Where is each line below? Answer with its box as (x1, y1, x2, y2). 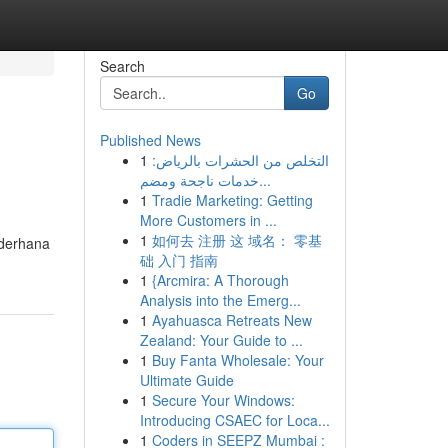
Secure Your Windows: (151, 390, 295, 410)
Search (99, 56, 145, 76)
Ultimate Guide (139, 370, 234, 390)
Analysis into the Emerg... (139, 290, 301, 310)
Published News (99, 130, 201, 150)
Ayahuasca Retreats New (151, 310, 312, 330)
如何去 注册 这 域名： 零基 (151, 230, 322, 250)
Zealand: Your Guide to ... (139, 330, 303, 350)
